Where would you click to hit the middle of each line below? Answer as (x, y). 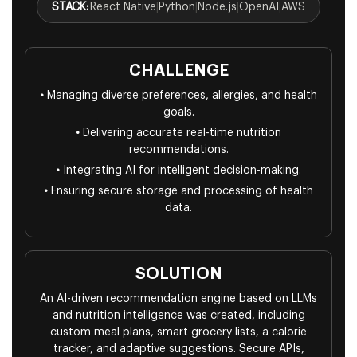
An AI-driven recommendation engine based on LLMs (178, 299)
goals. (178, 113)
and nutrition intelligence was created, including (178, 316)
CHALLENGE (178, 71)
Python (177, 8)
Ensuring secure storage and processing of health (180, 192)
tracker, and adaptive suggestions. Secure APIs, (178, 349)
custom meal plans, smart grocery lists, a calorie (178, 333)
